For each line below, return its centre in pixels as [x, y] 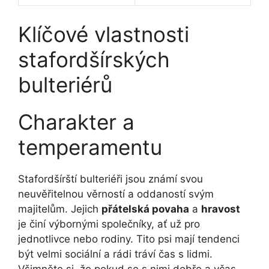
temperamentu [90, 147]
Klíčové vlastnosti [104, 34]
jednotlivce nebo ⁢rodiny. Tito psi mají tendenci [129, 239]
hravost [221, 209]
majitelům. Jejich [60, 209]
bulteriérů [65, 84]
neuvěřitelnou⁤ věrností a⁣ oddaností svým [116, 194]
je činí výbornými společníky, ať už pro [109, 224]
